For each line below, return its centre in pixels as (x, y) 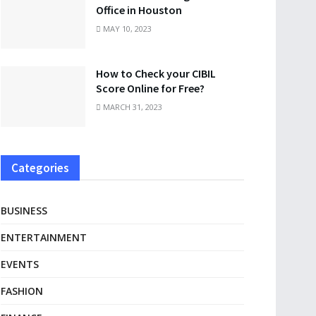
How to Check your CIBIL (156, 73)
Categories (40, 168)
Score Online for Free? (150, 88)
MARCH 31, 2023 (132, 107)
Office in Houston (139, 10)
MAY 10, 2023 (126, 29)
